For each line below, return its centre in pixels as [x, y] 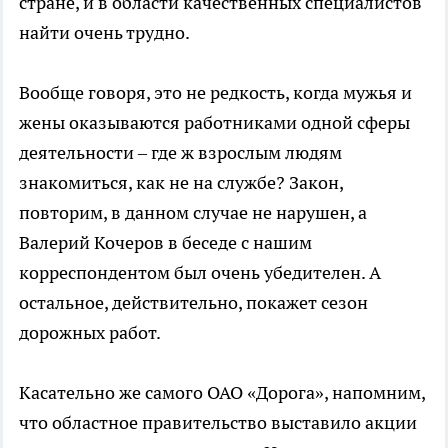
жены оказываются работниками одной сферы [214, 122]
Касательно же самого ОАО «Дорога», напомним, [222, 392]
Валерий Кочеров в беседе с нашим [165, 242]
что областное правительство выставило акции [218, 422]
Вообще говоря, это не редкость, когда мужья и [215, 92]
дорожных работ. [90, 332]
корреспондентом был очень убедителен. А [200, 272]
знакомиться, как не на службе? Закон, [181, 182]
